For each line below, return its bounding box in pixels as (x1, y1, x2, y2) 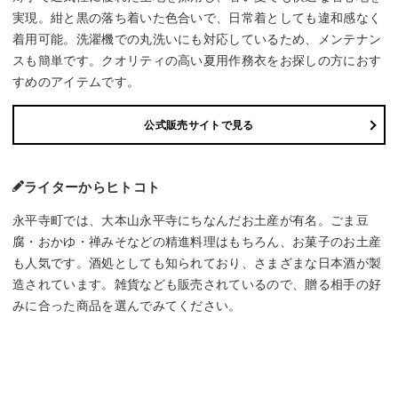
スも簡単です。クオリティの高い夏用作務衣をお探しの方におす (12, 53, 382, 68)
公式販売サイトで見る (144, 118, 254, 131)
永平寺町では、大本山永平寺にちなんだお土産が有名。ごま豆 (12, 213, 369, 228)
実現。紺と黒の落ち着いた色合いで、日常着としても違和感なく (12, 11, 382, 26)
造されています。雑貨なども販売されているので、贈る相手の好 (12, 277, 382, 292)
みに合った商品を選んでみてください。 (12, 298, 242, 314)
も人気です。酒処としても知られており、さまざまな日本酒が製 (12, 256, 382, 271)
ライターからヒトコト (24, 179, 161, 195)
